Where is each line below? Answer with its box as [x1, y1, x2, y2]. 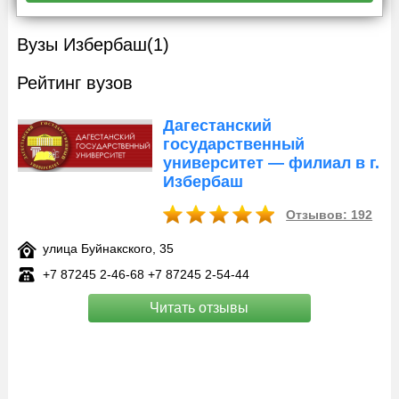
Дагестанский [163, 117, 273, 134]
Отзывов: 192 [286, 207, 373, 222]
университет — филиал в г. [163, 154, 380, 172]
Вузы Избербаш [16, 35, 147, 54]
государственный [163, 135, 305, 153]
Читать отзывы [150, 300, 249, 315]
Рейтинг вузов [16, 73, 133, 93]
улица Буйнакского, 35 [42, 241, 174, 256]
